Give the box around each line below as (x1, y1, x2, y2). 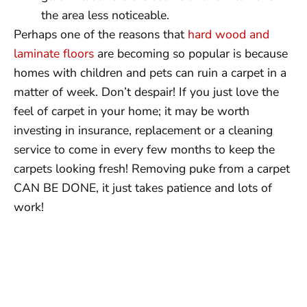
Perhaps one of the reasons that (14, 26, 188, 42)
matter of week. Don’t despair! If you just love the (14, 84, 279, 100)
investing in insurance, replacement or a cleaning (14, 122, 273, 138)
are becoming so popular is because (94, 45, 288, 62)
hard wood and (188, 26, 269, 42)
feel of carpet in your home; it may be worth (14, 103, 249, 119)
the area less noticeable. (41, 7, 169, 23)
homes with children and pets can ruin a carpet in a (14, 64, 286, 81)
